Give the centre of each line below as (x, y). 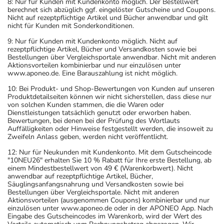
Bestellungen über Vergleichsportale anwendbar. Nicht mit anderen (112, 57)
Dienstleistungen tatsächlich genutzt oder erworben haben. (99, 112)
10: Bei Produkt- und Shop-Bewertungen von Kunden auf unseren (111, 88)
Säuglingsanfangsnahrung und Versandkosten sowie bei (95, 184)
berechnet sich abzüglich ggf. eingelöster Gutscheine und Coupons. (111, 9)
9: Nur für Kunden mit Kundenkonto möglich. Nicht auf (92, 41)
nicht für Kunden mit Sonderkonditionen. (71, 25)
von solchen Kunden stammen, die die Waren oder (86, 104)
